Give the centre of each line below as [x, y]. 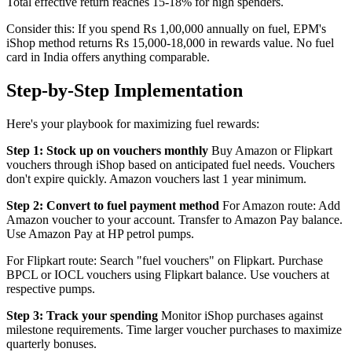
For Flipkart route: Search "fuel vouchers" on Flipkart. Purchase [165, 260]
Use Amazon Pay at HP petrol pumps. [100, 233]
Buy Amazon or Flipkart [270, 150]
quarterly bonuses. [51, 343]
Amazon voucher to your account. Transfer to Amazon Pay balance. [174, 219]
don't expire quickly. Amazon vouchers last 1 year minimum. [156, 178]
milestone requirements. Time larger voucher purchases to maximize [174, 329]
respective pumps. [51, 288]
